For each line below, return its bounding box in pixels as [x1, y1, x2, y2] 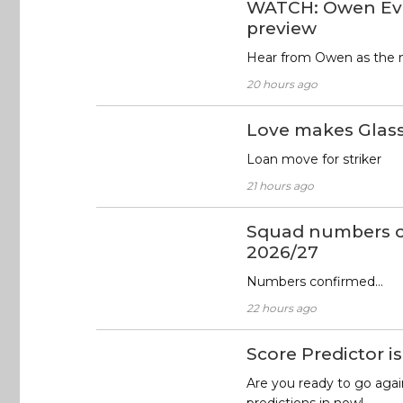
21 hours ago [246, 179, 314, 193]
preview [246, 18, 317, 40]
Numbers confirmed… [246, 273, 383, 291]
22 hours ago [246, 301, 317, 316]
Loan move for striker [246, 151, 381, 168]
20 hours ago [246, 77, 318, 92]
